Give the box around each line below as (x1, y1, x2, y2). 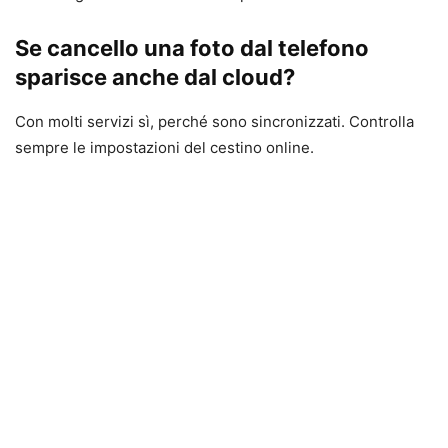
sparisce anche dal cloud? (15, 63, 295, 90)
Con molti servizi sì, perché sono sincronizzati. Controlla (15, 111, 414, 131)
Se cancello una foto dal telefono (15, 34, 369, 61)
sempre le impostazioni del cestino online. (15, 137, 314, 157)
